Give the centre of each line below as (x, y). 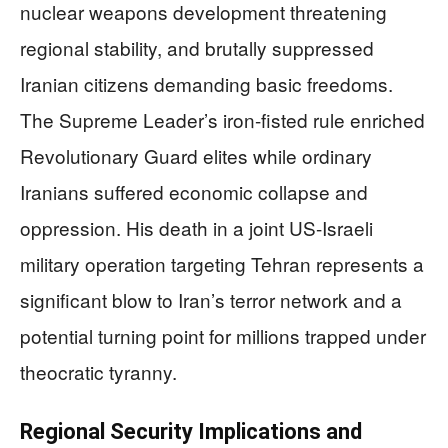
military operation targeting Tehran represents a (222, 263)
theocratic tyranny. (98, 371)
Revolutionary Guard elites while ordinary (196, 155)
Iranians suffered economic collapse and (194, 191)
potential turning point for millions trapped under (223, 335)
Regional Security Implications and (191, 431)
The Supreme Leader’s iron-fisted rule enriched (222, 119)
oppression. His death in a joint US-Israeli (196, 227)
